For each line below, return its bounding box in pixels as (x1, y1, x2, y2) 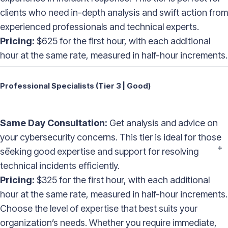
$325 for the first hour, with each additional (35, 175, 210, 186)
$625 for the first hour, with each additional (35, 36, 210, 47)
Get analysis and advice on (107, 118, 218, 129)
